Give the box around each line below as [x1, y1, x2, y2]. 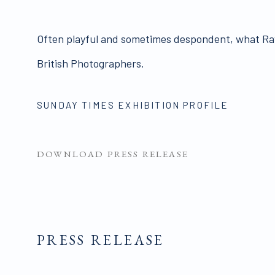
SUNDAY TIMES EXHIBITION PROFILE [37, 99, 229, 110]
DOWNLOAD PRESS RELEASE [37, 147, 188, 160]
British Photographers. [37, 56, 144, 70]
